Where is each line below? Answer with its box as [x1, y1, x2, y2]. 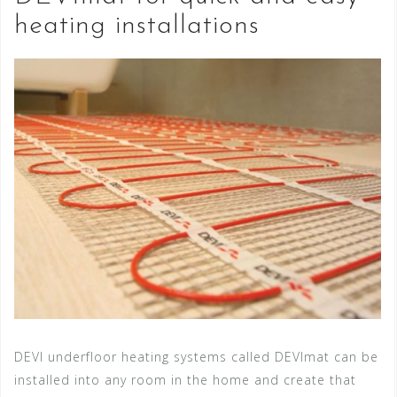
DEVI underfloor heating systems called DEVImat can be [14, 347, 378, 365]
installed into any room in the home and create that [14, 370, 356, 388]
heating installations [14, 12, 260, 40]
